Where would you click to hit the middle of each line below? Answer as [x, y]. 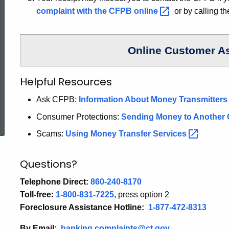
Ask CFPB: [58, 99]
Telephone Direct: [54, 182]
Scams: [51, 134]
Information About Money [129, 99]
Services [171, 134]
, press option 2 [142, 195]
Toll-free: [37, 195]
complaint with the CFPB [85, 11]
